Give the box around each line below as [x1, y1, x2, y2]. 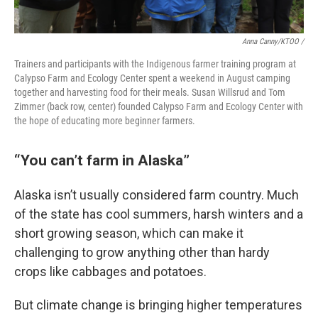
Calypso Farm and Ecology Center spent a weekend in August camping [14, 72, 290, 84]
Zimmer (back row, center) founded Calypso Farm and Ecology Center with [14, 101, 303, 112]
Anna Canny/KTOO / [242, 37, 304, 46]
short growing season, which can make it [14, 226, 243, 241]
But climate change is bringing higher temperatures [14, 297, 302, 312]
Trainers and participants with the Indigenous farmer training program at [14, 58, 296, 70]
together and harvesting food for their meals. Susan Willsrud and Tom [14, 87, 285, 98]
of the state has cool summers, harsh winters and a [14, 207, 303, 221]
